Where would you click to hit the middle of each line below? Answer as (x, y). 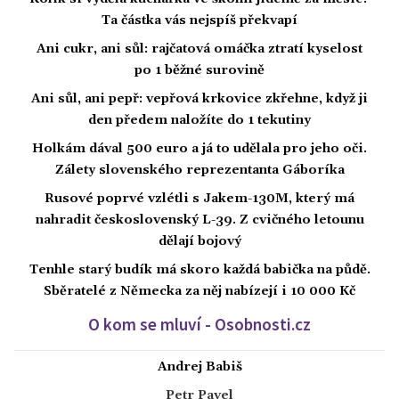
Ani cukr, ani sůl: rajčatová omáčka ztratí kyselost (199, 49)
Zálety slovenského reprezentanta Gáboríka (199, 170)
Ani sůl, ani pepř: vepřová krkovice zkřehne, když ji (199, 98)
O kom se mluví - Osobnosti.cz (199, 324)
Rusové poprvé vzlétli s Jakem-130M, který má (199, 198)
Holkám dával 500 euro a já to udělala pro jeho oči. (199, 148)
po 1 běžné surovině (199, 70)
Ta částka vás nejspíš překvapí (199, 20)
